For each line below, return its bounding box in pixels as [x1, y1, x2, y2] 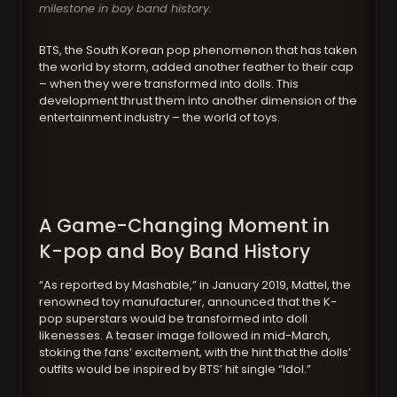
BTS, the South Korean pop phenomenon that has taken [39, 42, 358, 59]
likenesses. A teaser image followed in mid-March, [39, 327, 331, 345]
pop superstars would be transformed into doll [39, 310, 308, 328]
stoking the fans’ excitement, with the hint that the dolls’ [39, 344, 352, 362]
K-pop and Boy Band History [39, 238, 311, 265]
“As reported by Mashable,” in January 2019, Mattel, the [39, 276, 352, 294]
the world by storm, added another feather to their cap [39, 58, 354, 76]
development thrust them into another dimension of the [39, 92, 358, 110]
